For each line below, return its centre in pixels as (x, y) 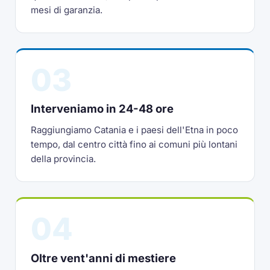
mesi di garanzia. (67, 10)
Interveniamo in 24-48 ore (102, 109)
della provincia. (64, 159)
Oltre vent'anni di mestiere (104, 258)
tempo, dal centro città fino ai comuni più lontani (134, 144)
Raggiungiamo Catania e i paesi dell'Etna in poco (135, 130)
